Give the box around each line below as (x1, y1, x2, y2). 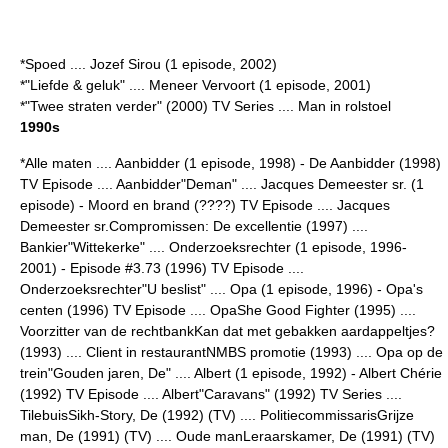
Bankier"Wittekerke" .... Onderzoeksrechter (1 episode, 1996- (20, 239, 407, 255)
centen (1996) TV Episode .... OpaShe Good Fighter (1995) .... (20, 302, 416, 318)
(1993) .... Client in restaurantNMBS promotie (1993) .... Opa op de (20, 344, 443, 360)
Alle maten (25, 155, 92, 171)
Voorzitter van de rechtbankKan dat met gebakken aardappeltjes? (20, 323, 435, 339)
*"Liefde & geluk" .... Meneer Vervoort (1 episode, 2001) (20, 77, 371, 93)
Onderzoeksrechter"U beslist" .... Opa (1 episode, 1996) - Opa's (20, 281, 423, 297)
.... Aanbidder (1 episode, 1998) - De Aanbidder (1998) (92, 155, 441, 171)
